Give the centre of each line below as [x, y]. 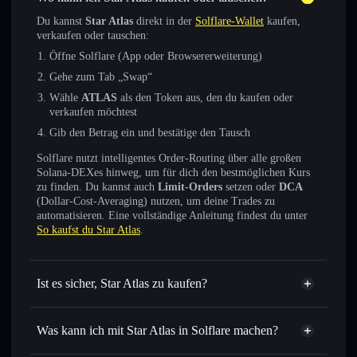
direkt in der [164, 21]
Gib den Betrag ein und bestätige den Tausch [150, 133]
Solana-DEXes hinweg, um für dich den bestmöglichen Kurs [173, 173]
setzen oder [251, 187]
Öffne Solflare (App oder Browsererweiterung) [156, 56]
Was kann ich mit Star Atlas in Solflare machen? [157, 330]
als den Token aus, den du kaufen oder [205, 98]
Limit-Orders [190, 187]
